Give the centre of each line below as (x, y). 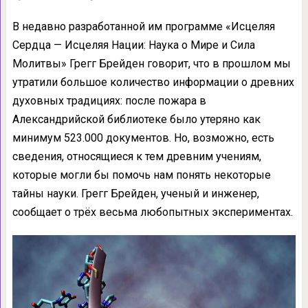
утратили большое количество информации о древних (153, 82)
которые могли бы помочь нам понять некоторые (141, 175)
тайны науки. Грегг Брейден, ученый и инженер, (135, 194)
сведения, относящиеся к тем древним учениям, (136, 156)
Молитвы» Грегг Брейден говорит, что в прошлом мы (151, 64)
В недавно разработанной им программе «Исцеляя (143, 26)
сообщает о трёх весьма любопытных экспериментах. (152, 212)
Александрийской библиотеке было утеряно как (136, 119)
